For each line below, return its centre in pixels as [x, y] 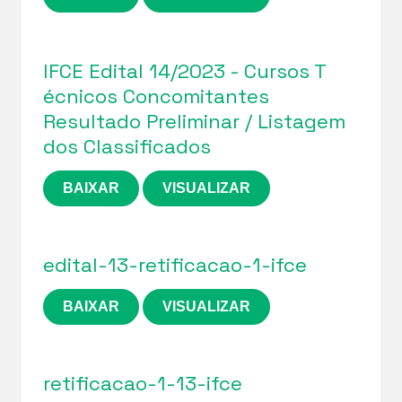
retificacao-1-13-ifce [143, 383]
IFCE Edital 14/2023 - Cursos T [184, 70]
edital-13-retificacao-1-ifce [175, 264]
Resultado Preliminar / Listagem [194, 121]
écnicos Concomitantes [156, 96]
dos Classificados [127, 146]
